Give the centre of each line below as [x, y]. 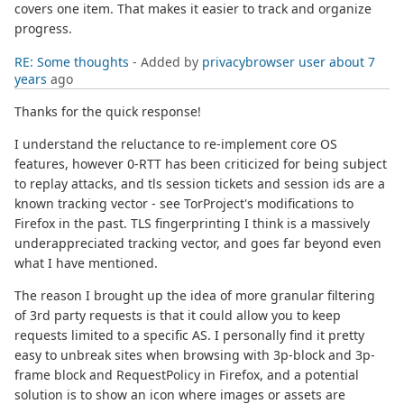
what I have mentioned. [86, 263]
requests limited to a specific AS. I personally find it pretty [189, 335]
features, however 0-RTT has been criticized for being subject [201, 164]
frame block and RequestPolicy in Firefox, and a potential [187, 375]
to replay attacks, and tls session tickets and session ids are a [200, 184]
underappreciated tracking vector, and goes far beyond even [198, 243]
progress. [43, 29]
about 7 [352, 62]
